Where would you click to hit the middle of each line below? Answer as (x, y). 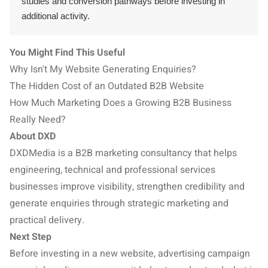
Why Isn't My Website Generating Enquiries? (103, 69)
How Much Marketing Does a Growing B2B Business (121, 103)
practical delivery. (47, 220)
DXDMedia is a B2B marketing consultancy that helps (123, 153)
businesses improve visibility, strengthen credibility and (127, 187)
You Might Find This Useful (67, 53)
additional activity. (56, 16)
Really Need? (38, 120)
